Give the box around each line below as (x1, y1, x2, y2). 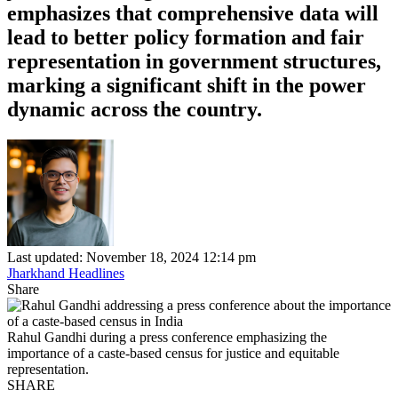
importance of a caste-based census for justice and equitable (7, 345, 339, 361)
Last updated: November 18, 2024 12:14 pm (7, 249, 256, 265)
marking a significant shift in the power (7, 73, 366, 97)
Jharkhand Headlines (7, 265, 124, 281)
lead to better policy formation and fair (7, 25, 364, 49)
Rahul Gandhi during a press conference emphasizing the (7, 329, 327, 345)
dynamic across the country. (7, 97, 262, 121)
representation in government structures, (7, 49, 381, 73)
